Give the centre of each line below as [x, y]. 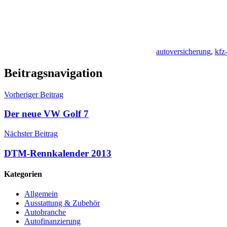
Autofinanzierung [52, 221]
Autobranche [45, 212]
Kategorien [23, 174]
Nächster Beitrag [31, 134]
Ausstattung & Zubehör [62, 203]
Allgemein [41, 194]
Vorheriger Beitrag [34, 94]
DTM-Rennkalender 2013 [58, 153]
